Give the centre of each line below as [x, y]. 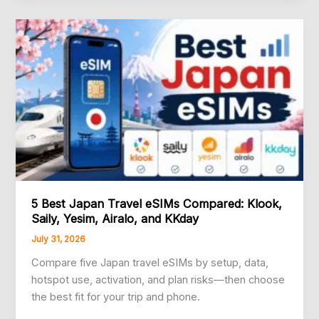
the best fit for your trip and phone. [116, 297]
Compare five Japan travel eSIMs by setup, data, [150, 263]
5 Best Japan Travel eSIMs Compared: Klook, [157, 204]
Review [49, 17]
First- [44, 51]
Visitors [49, 85]
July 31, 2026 [59, 240]
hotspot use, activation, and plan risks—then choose [158, 280]
